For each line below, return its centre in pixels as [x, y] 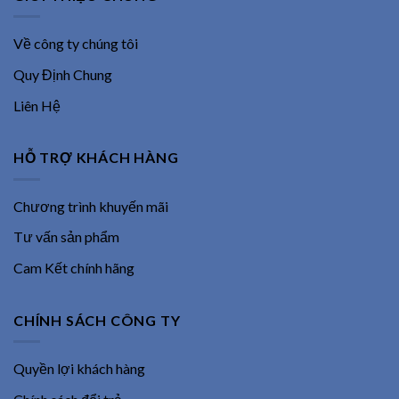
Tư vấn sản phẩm [66, 237]
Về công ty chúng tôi [76, 44]
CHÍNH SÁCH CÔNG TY [97, 320]
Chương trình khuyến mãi [91, 206]
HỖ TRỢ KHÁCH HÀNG [96, 158]
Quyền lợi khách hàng [79, 369]
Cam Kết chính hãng [74, 267]
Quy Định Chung [63, 75]
